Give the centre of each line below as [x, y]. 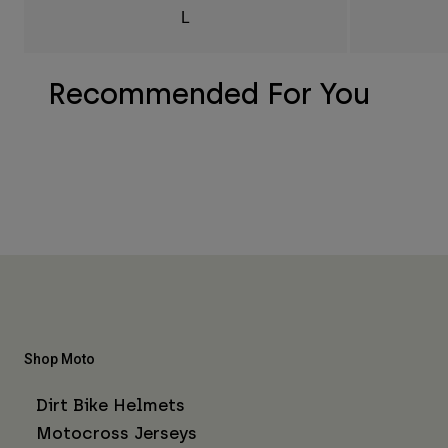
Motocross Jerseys [116, 432]
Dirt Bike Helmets [110, 404]
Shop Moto [59, 358]
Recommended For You [209, 93]
